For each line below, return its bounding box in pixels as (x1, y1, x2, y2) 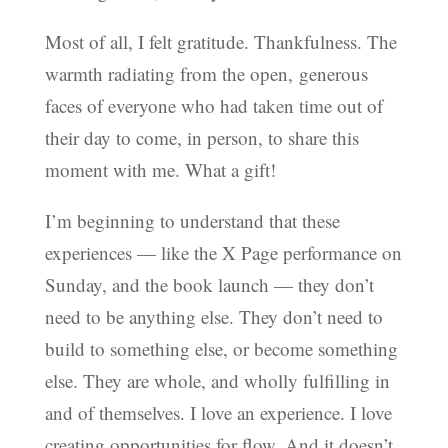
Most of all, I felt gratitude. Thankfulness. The (44, 28, 397, 54)
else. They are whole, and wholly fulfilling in (44, 367, 390, 393)
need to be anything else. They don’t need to (44, 303, 383, 329)
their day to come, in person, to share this (44, 124, 359, 150)
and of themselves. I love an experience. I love (44, 399, 392, 425)
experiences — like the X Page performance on (44, 239, 402, 265)
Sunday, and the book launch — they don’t (44, 271, 374, 297)
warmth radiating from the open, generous (44, 60, 368, 86)
